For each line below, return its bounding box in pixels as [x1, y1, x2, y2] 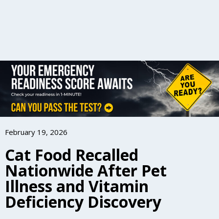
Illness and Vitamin [5, 175, 149, 197]
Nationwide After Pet [5, 160, 167, 181]
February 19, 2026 [5, 127, 67, 137]
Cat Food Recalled [5, 144, 138, 166]
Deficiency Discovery [5, 191, 161, 213]
